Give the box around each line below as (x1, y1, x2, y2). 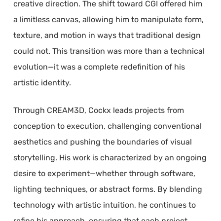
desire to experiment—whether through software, (13, 169, 195, 178)
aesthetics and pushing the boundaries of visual (13, 137, 192, 147)
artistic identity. (13, 78, 71, 87)
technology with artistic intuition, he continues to (13, 200, 196, 210)
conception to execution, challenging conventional (13, 121, 202, 131)
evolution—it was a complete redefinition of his (13, 62, 185, 72)
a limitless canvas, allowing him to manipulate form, (13, 15, 204, 24)
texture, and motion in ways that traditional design (13, 31, 201, 40)
